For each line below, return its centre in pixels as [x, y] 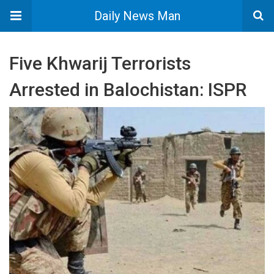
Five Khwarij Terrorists [100, 63]
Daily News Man [137, 16]
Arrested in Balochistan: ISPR [128, 90]
